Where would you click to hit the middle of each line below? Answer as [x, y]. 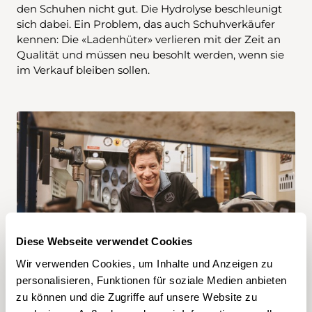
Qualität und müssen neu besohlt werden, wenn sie [150, 54]
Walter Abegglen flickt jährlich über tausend [156, 254]
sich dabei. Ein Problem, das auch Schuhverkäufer [146, 24]
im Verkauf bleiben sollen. [83, 70]
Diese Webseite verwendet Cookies [104, 242]
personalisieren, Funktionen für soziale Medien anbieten [151, 280]
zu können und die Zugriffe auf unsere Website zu [136, 297]
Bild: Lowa [156, 275]
